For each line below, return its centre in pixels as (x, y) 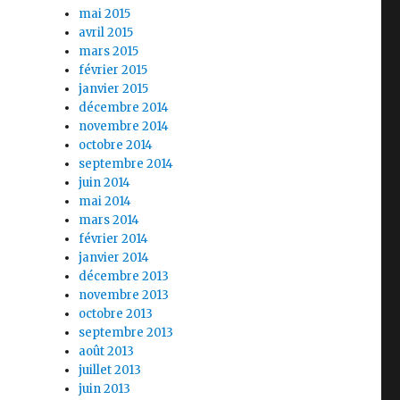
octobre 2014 (116, 145)
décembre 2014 (124, 108)
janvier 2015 (114, 89)
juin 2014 (105, 183)
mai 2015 (105, 14)
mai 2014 (105, 201)
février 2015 (113, 70)
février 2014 (114, 239)
